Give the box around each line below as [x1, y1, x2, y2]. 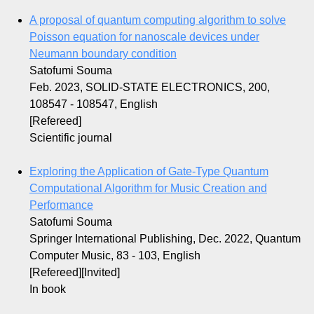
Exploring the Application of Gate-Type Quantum [29, 165, 268, 178]
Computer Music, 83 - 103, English [29, 250, 200, 262]
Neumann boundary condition [29, 48, 177, 60]
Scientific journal [29, 132, 112, 144]
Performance [29, 199, 93, 212]
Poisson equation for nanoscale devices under [29, 31, 259, 43]
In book [29, 283, 66, 296]
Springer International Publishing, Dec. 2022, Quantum [29, 233, 301, 245]
